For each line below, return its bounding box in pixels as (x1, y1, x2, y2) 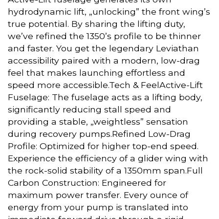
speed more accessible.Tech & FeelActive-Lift (8, 80, 203, 90)
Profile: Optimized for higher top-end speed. (8, 141, 198, 152)
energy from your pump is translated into (8, 202, 188, 213)
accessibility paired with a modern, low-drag (8, 55, 200, 66)
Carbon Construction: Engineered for (8, 177, 166, 188)
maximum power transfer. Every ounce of (8, 190, 188, 200)
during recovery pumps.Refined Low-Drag (8, 129, 191, 139)
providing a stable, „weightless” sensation (8, 116, 188, 127)
